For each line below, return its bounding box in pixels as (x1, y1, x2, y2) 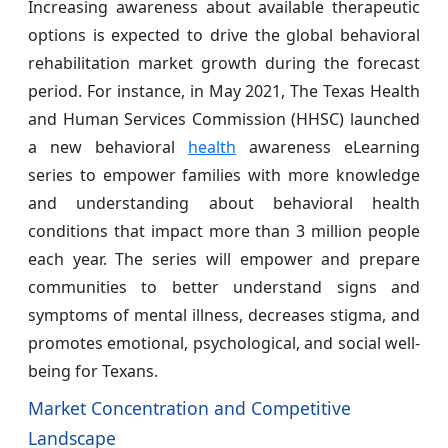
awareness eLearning (236, 135, 420, 158)
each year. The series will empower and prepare (28, 247, 420, 270)
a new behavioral (28, 135, 188, 158)
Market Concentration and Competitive (28, 395, 351, 420)
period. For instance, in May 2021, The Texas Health (28, 79, 420, 102)
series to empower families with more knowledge (28, 163, 420, 186)
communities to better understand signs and (28, 275, 420, 298)
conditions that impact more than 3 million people (28, 219, 420, 242)
